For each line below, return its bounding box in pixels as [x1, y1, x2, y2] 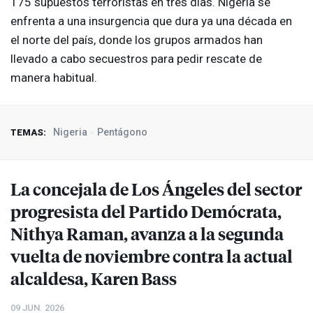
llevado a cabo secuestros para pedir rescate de [10, 52, 262, 66]
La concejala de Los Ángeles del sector [10, 177, 302, 201]
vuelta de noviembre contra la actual [10, 245, 293, 268]
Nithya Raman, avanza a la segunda [10, 222, 284, 245]
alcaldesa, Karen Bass [10, 267, 177, 290]
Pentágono [97, 126, 147, 138]
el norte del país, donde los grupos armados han [10, 33, 263, 48]
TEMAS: [10, 127, 46, 138]
